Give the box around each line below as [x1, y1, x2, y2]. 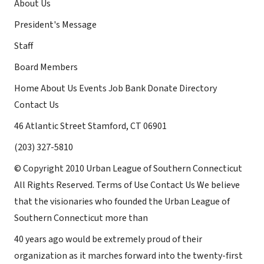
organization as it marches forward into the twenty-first [14, 249, 243, 262]
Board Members [14, 61, 78, 74]
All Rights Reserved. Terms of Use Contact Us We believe [14, 179, 240, 192]
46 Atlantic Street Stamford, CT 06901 [14, 120, 167, 133]
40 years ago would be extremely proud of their [14, 233, 202, 246]
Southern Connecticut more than [14, 212, 148, 225]
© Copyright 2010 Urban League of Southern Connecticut [14, 162, 242, 175]
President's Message [14, 18, 97, 31]
